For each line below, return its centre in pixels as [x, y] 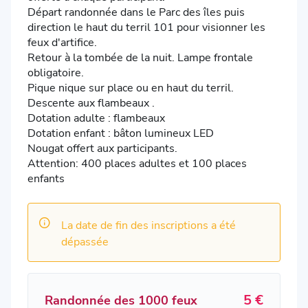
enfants [46, 178]
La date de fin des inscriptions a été [148, 225]
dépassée [85, 242]
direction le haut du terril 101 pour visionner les [146, 27]
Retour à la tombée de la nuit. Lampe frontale [140, 57]
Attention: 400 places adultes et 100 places [137, 163]
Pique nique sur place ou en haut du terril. [131, 88]
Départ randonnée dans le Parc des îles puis [136, 12]
